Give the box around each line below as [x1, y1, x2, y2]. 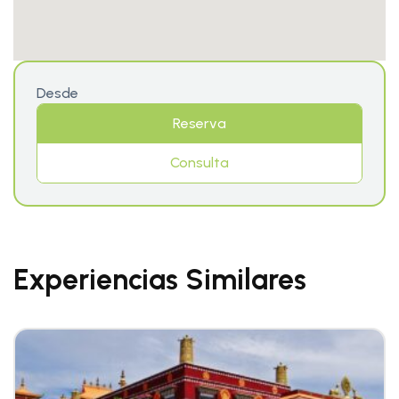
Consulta [170, 153, 229, 171]
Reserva [173, 114, 226, 132]
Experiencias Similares [13, 262, 306, 297]
